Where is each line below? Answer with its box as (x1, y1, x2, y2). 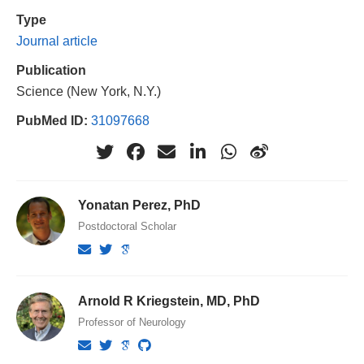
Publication (16, 62, 86, 77)
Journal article (16, 32, 97, 48)
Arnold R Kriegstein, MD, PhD (78, 292, 261, 308)
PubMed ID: (16, 112, 88, 128)
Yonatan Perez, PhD (78, 197, 201, 212)
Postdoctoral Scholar (78, 219, 177, 232)
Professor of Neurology (78, 315, 187, 328)
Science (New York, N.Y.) (16, 83, 161, 98)
